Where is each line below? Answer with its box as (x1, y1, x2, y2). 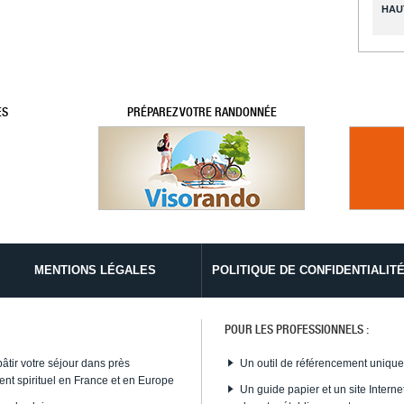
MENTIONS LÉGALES (33, 263, 156, 278)
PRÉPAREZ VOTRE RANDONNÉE (126, 104, 277, 119)
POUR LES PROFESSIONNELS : (225, 322, 369, 337)
